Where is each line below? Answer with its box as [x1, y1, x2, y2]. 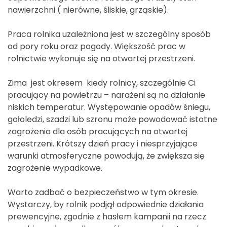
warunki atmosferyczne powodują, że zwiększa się [8, 149, 205, 162]
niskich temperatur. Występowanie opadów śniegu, [8, 101, 210, 113]
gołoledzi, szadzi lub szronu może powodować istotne [8, 113, 217, 125]
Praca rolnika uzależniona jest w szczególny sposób [8, 28, 211, 40]
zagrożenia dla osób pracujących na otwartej [8, 125, 187, 137]
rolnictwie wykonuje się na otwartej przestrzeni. [8, 52, 195, 64]
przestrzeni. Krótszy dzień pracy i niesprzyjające [8, 137, 198, 149]
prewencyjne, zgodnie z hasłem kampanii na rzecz [8, 210, 206, 222]
